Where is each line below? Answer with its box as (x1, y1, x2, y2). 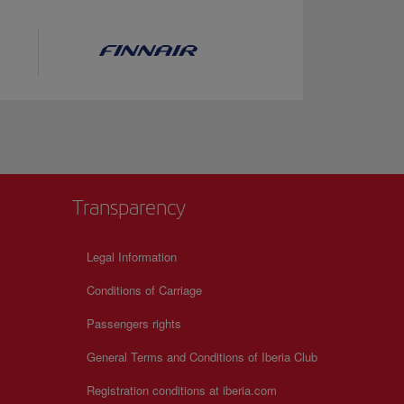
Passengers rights (87, 315, 181, 333)
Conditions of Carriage (87, 281, 202, 299)
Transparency (72, 195, 186, 221)
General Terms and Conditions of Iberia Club (87, 348, 317, 366)
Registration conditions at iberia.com (87, 381, 277, 399)
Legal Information (87, 248, 177, 266)
